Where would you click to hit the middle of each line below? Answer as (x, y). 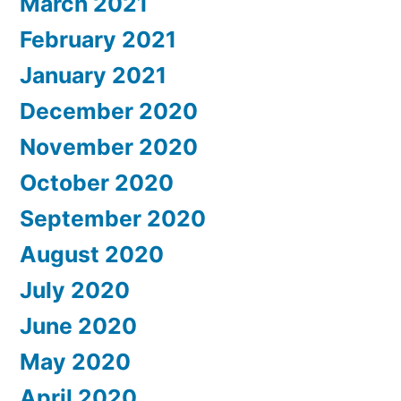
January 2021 (93, 76)
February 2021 (98, 40)
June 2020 (78, 326)
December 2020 (109, 111)
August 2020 (92, 255)
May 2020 (75, 362)
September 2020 (113, 219)
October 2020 (97, 183)
